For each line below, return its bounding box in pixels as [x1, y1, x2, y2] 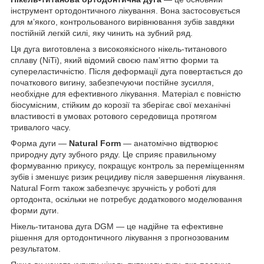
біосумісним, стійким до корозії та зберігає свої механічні [11, 100, 230, 110]
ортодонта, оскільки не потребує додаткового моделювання [11, 194, 242, 204]
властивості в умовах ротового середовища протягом [11, 111, 217, 121]
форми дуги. [11, 205, 59, 215]
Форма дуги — [11, 138, 69, 148]
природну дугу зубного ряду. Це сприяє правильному [11, 149, 216, 159]
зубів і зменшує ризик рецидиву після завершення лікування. [11, 171, 245, 181]
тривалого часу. [11, 122, 71, 132]
